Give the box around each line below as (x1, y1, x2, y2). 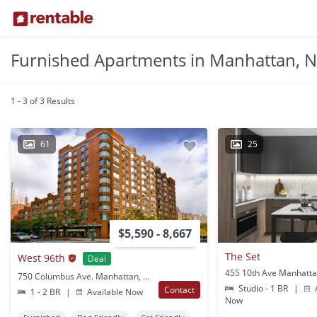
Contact (164, 283, 195, 296)
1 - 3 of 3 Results (11, 95, 75, 107)
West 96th (18, 251, 65, 265)
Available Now (85, 285, 144, 298)
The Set (225, 249, 261, 263)
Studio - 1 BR (236, 282, 290, 294)
